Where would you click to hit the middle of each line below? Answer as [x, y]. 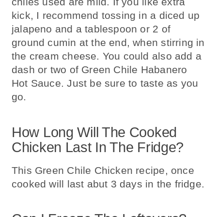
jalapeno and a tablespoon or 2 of [91, 29]
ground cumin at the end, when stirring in [108, 43]
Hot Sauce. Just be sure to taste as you [105, 83]
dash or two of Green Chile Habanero [100, 70]
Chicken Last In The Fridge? [98, 147]
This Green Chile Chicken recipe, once [103, 170]
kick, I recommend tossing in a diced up [106, 15]
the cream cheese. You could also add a [107, 56]
